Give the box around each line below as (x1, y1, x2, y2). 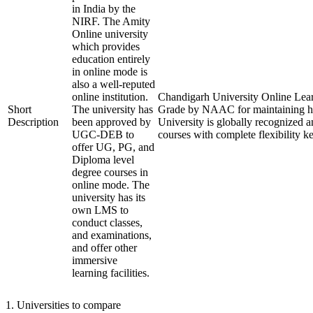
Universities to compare (17, 299, 121, 311)
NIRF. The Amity (72, 15, 150, 27)
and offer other (72, 242, 137, 254)
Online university (72, 28, 148, 40)
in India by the (72, 3, 136, 15)
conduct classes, (72, 217, 143, 228)
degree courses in (72, 166, 148, 178)
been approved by (72, 116, 151, 128)
